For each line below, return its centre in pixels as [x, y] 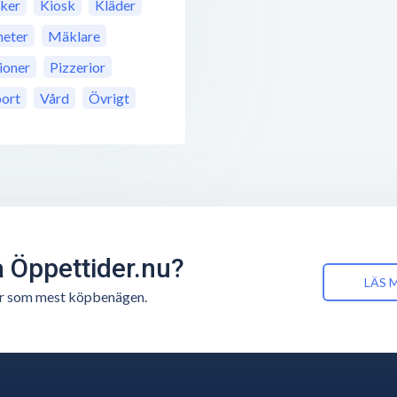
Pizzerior [78, 67]
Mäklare [74, 36]
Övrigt [109, 98]
